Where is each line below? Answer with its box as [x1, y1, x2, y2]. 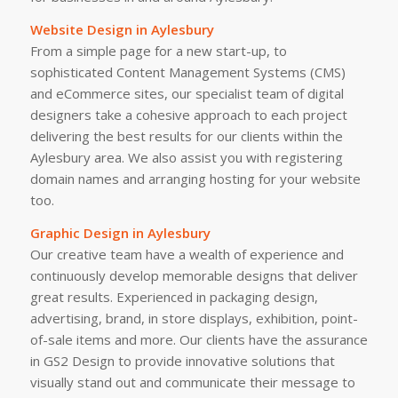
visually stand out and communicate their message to [29, 372, 355, 391]
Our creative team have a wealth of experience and [29, 244, 344, 263]
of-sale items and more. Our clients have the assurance [29, 330, 368, 348]
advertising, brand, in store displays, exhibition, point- [29, 308, 358, 327]
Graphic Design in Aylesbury [29, 223, 211, 242]
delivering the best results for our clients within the [29, 126, 343, 145]
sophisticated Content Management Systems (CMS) [29, 62, 346, 81]
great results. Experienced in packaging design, [29, 287, 318, 306]
